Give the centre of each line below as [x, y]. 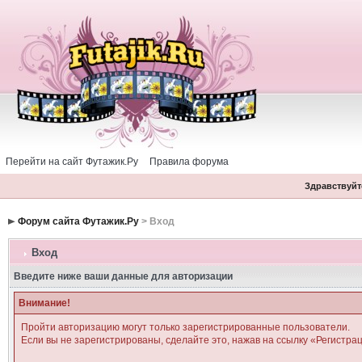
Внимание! [44, 303]
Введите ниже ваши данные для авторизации [123, 276]
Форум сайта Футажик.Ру [78, 221]
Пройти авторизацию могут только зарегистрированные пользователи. [185, 327]
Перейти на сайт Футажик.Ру [72, 162]
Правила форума [189, 162]
